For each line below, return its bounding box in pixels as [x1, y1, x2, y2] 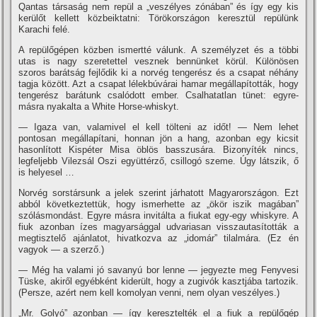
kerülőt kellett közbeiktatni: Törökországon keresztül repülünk [18, 13, 299, 23]
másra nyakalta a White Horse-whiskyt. [18, 101, 180, 112]
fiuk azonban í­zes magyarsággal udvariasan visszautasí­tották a [18, 221, 299, 232]
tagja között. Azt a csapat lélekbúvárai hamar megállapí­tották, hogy [18, 79, 299, 89]
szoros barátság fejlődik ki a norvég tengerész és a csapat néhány [18, 67, 299, 78]
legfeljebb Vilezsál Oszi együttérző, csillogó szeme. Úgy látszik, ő [18, 156, 299, 166]
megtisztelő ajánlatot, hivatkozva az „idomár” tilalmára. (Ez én [18, 233, 299, 243]
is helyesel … [18, 167, 75, 178]
